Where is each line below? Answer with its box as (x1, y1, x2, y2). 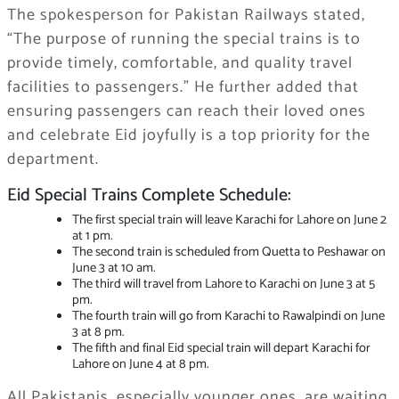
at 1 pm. (71, 225, 112, 248)
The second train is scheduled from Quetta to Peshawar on (71, 241, 386, 264)
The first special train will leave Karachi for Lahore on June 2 (71, 209, 387, 232)
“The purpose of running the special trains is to (6, 26, 361, 53)
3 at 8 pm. (71, 322, 124, 344)
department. (6, 146, 99, 174)
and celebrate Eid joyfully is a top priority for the (6, 122, 370, 150)
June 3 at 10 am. (71, 257, 155, 280)
